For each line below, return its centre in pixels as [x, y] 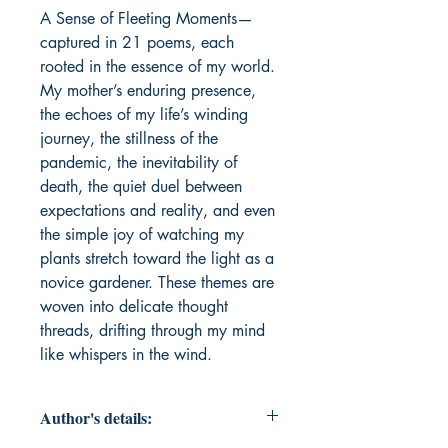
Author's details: [96, 418]
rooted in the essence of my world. [157, 67]
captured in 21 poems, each [137, 43]
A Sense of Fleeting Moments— [146, 19]
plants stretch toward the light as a [157, 259]
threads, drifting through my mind [152, 331]
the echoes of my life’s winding [144, 115]
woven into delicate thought [134, 307]
